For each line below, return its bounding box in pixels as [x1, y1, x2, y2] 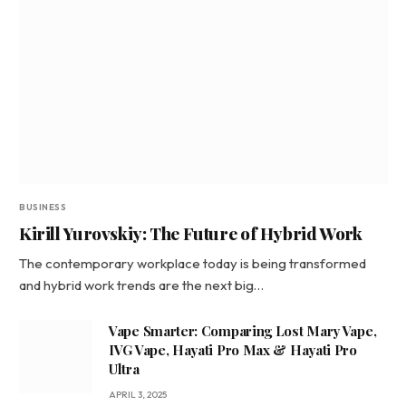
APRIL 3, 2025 [109, 388, 167, 401]
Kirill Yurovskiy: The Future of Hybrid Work [19, 220, 362, 245]
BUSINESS [19, 200, 66, 213]
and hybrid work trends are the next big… [19, 275, 264, 294]
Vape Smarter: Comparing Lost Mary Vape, [109, 321, 377, 340]
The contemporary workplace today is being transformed [19, 254, 366, 272]
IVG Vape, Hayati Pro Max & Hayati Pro [109, 340, 357, 359]
